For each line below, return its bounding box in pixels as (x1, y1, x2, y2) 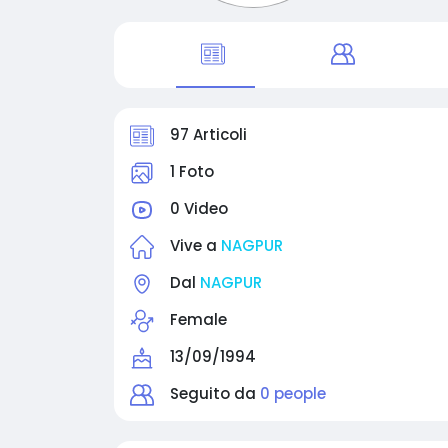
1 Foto (170, 161, 214, 182)
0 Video (170, 198, 228, 219)
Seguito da (170, 383, 260, 404)
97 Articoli (170, 124, 247, 145)
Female (170, 309, 227, 330)
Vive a (170, 235, 221, 256)
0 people (260, 383, 326, 404)
